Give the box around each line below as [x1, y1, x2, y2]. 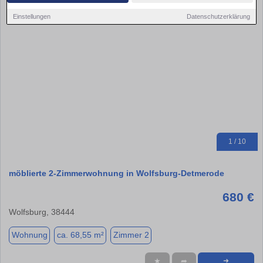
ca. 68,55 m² [56, 230, 104, 240]
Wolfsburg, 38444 [9, 207, 75, 217]
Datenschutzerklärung [186, 12, 250, 20]
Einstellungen [13, 12, 51, 20]
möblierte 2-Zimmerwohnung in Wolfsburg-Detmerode [9, 168, 224, 178]
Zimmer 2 [113, 230, 149, 240]
